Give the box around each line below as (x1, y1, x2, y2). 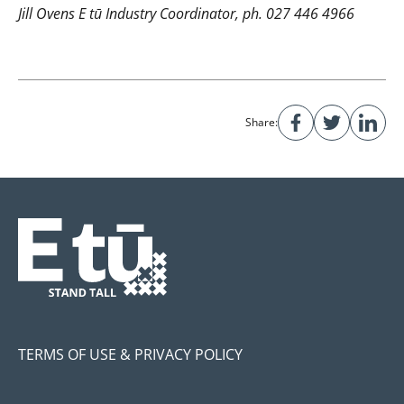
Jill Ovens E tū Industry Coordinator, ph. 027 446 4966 (18, 4, 354, 24)
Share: (245, 115, 278, 131)
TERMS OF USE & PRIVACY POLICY (18, 344, 243, 364)
